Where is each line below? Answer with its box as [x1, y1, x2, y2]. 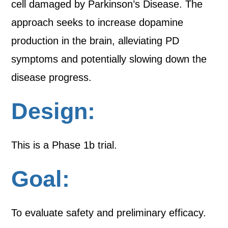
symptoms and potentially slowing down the [11, 53, 207, 65]
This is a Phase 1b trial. [11, 139, 118, 151]
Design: [11, 98, 96, 124]
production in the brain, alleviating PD [11, 35, 180, 46]
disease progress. [11, 72, 92, 83]
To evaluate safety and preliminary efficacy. [11, 207, 210, 218]
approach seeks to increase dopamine [11, 17, 184, 28]
